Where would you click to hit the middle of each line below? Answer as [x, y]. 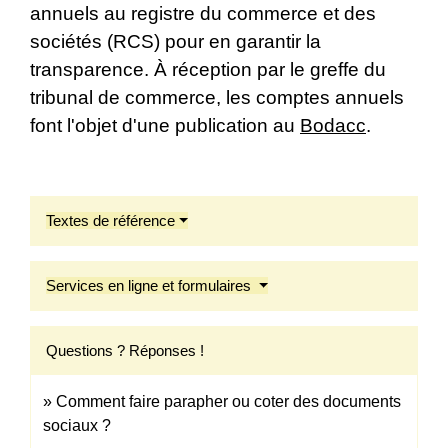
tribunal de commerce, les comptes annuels [217, 98]
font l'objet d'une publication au [165, 126]
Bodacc [333, 126]
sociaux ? [77, 426]
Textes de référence [110, 221]
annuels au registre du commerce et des [203, 14]
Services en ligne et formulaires [150, 286]
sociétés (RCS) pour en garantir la [175, 42]
